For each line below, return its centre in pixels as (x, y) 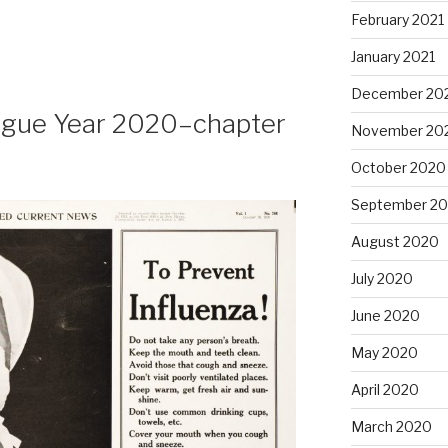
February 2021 (397, 20)
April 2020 (384, 390)
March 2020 (391, 427)
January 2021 (392, 57)
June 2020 (385, 316)
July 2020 (381, 279)
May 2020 (384, 353)
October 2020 (398, 168)
